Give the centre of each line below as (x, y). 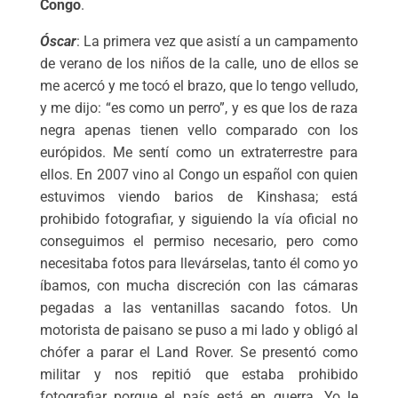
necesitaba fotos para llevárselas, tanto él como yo (199, 264)
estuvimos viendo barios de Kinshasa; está (199, 197)
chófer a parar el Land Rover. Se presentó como (199, 353)
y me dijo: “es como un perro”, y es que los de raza (199, 108)
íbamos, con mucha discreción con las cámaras (199, 286)
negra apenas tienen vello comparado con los (199, 131)
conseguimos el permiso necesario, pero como (199, 242)
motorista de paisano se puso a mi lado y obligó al (199, 330)
